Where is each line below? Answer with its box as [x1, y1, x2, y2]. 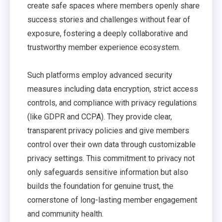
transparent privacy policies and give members [27, 126, 189, 135]
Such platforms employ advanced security [27, 70, 172, 80]
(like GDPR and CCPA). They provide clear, [27, 112, 172, 121]
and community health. [27, 209, 104, 219]
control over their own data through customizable [27, 140, 196, 149]
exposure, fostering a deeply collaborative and [27, 29, 188, 38]
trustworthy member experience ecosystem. [27, 43, 180, 52]
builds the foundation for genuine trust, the [27, 181, 173, 191]
